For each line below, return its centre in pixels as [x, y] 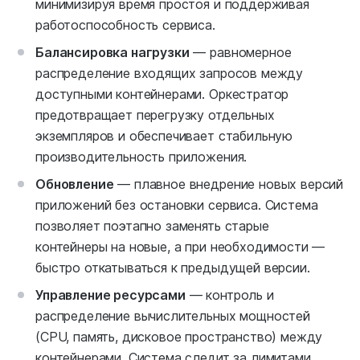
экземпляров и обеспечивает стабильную [164, 136]
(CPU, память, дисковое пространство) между [179, 337]
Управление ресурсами [110, 295]
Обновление [75, 184]
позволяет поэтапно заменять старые [152, 226]
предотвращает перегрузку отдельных [155, 115]
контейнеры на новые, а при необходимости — [180, 247]
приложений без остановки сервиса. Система [177, 205]
